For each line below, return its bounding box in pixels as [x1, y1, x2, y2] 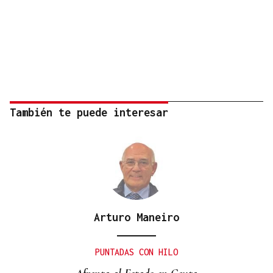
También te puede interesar [10, 105, 168, 119]
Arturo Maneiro [94, 210, 179, 224]
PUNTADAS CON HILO [95, 246, 178, 257]
